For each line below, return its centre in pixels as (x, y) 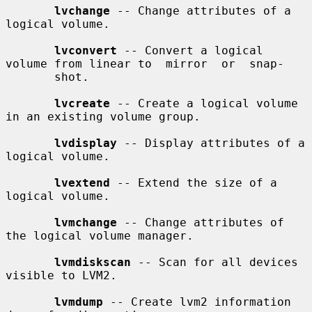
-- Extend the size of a (194, 182)
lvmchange (86, 222)
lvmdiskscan (93, 262)
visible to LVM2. (61, 275)
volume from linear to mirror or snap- (145, 63)
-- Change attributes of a (201, 10)
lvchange (82, 10)
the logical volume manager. (100, 235)
